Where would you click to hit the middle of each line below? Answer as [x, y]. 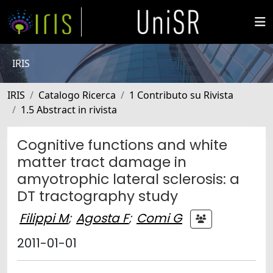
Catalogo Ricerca [77, 95]
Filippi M [44, 218]
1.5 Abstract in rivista [69, 110]
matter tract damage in [102, 162]
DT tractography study [97, 196]
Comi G [159, 218]
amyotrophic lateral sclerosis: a [128, 179]
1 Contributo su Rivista [181, 95]
